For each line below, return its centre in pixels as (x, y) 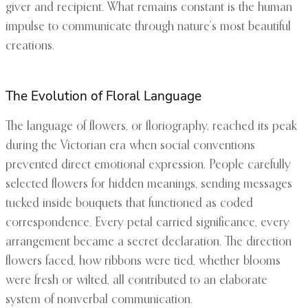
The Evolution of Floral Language (103, 97)
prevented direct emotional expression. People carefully (148, 165)
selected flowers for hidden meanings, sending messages (149, 185)
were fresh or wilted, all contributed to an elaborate (136, 281)
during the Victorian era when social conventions (130, 146)
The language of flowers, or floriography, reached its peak (151, 127)
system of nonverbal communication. (99, 300)
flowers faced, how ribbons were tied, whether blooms (143, 262)
